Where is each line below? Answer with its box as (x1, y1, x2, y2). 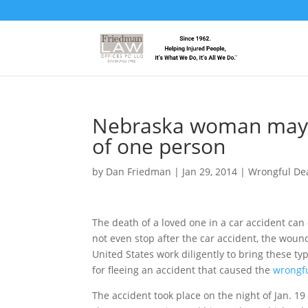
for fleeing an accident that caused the (92, 263, 274, 276)
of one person (92, 132, 226, 160)
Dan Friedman (106, 165, 172, 178)
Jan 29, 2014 (182, 165, 238, 178)
